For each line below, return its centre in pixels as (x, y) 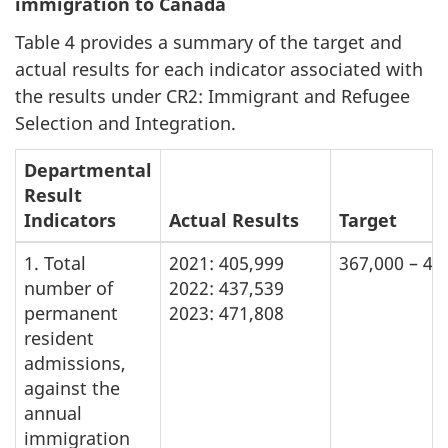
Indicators (70, 219)
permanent (71, 312)
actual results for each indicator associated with (219, 69)
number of (68, 287)
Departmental (88, 169)
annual (53, 412)
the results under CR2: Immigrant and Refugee (212, 96)
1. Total (55, 262)
